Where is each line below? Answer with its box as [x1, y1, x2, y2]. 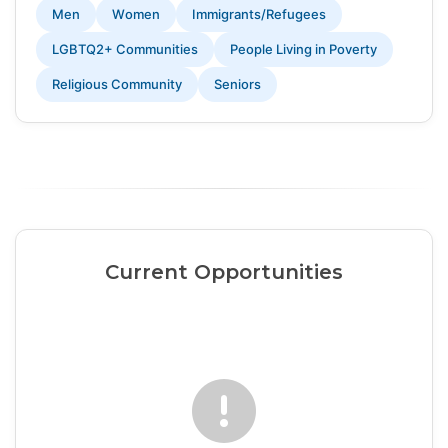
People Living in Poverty [230, 41, 377, 58]
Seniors [214, 76, 261, 93]
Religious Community [52, 76, 182, 93]
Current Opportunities [104, 260, 344, 285]
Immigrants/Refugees [192, 6, 326, 23]
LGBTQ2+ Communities [52, 41, 198, 58]
